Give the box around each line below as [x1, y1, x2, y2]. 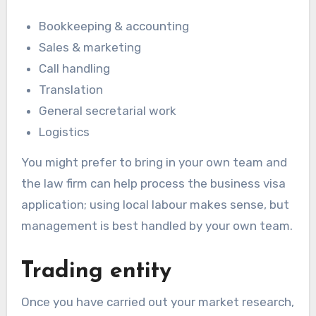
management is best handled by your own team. [20, 219, 293, 233]
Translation [39, 83, 104, 97]
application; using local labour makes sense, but [20, 197, 289, 212]
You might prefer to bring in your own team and [20, 155, 287, 170]
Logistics [39, 125, 90, 140]
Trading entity [20, 260, 171, 284]
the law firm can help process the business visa [20, 176, 286, 191]
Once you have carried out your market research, [20, 294, 294, 309]
